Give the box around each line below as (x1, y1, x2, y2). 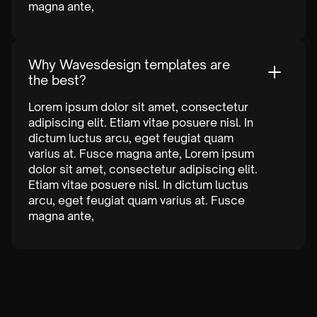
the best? (28, 71, 86, 88)
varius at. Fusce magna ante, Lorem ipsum (28, 146, 254, 161)
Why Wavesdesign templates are (28, 56, 230, 72)
